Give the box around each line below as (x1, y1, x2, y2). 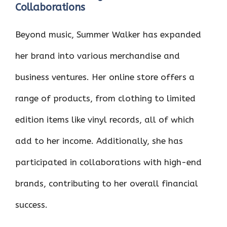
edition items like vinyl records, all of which (15, 115, 194, 125)
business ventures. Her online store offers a (15, 72, 195, 82)
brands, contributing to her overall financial (15, 178, 198, 188)
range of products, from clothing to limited (15, 93, 196, 103)
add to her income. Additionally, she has (15, 136, 183, 146)
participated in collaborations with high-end (15, 157, 202, 167)
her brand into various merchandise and (15, 51, 180, 61)
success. (15, 200, 48, 210)
